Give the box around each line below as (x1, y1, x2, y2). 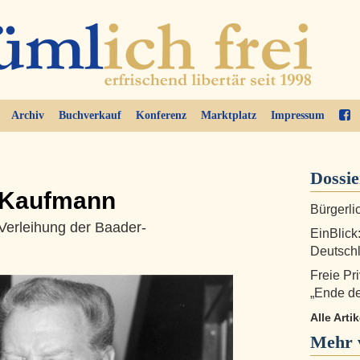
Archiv (10, 109, 44, 121)
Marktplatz (200, 109, 256, 121)
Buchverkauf (58, 109, 121, 121)
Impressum (270, 109, 325, 121)
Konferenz (135, 109, 186, 121)
